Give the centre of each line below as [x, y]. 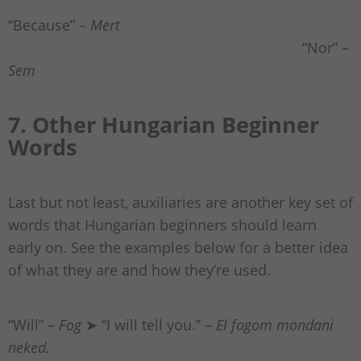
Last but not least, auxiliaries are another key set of [180, 203]
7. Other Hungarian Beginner [164, 125]
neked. [29, 348]
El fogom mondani [275, 325]
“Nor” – [178, 48]
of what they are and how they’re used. [141, 270]
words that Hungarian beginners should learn [162, 225]
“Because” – [49, 25]
